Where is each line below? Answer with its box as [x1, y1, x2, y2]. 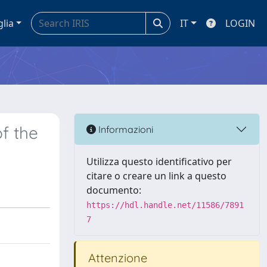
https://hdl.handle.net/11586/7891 [86, 200, 244, 210]
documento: [86, 184, 141, 197]
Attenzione [85, 250, 147, 265]
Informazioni [96, 123, 153, 135]
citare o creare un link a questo [86, 169, 226, 182]
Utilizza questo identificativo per [86, 155, 232, 168]
